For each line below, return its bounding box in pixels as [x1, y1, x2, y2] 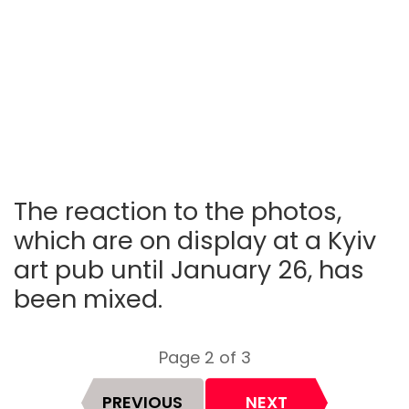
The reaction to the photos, [14, 194, 341, 229]
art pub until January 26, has [14, 253, 364, 288]
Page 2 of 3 [158, 346, 251, 370]
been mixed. [14, 282, 163, 317]
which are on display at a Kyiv [14, 224, 376, 258]
